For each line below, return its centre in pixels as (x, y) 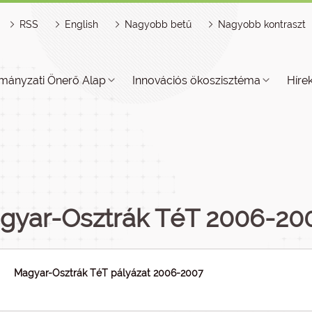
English (81, 24)
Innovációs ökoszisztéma (196, 80)
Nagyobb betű (158, 24)
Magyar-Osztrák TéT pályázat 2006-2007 (109, 273)
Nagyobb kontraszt (262, 24)
